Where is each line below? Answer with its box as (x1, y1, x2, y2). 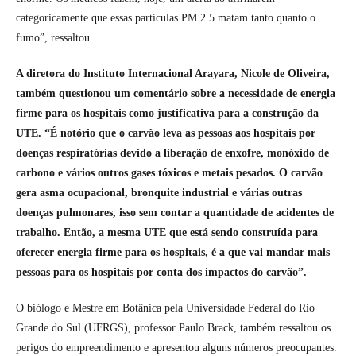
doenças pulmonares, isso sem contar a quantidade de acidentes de (16, 206, 334, 219)
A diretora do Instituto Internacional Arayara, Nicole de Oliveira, (16, 67, 330, 79)
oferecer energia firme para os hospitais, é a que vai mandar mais (16, 246, 330, 258)
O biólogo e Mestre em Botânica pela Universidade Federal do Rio (16, 301, 315, 314)
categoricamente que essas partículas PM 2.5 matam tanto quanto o (16, 11, 315, 24)
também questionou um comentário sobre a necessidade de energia (16, 87, 335, 99)
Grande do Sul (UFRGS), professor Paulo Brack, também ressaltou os (16, 321, 331, 334)
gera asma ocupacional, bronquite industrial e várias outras (16, 186, 302, 199)
